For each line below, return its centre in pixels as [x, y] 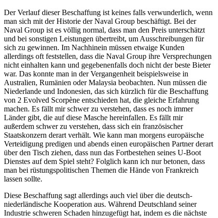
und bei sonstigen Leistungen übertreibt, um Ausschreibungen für [104, 38]
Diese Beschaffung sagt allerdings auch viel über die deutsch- [98, 195]
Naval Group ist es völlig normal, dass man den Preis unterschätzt [104, 30]
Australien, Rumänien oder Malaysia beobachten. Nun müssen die [105, 82]
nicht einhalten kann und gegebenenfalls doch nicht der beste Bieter [107, 65]
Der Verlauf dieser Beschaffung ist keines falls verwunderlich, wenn [108, 12]
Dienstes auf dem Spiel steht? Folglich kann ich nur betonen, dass [104, 161]
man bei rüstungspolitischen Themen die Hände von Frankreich [101, 170]
